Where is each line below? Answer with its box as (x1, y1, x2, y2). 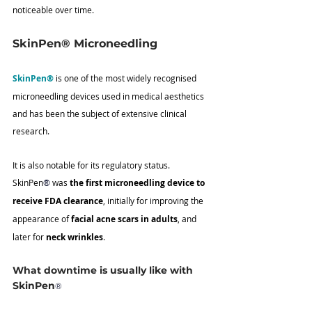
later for (13, 231, 46, 243)
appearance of (13, 213, 71, 225)
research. (13, 125, 49, 137)
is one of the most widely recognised (54, 72, 198, 84)
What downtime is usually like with (13, 264, 196, 277)
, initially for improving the (103, 195, 205, 207)
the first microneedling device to (70, 177, 207, 189)
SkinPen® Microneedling (13, 37, 157, 51)
